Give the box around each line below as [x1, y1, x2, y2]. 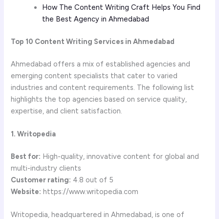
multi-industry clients [11, 163, 82, 173]
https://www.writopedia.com [41, 187, 139, 196]
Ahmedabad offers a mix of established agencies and [11, 59, 191, 68]
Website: [11, 187, 42, 196]
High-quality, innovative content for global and [41, 152, 199, 161]
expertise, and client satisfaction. [11, 106, 123, 115]
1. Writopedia [11, 129, 56, 138]
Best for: [11, 152, 41, 161]
